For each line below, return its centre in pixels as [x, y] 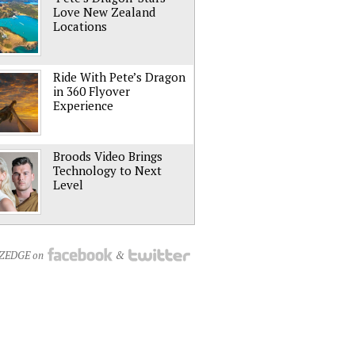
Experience [83, 105]
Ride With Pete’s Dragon [119, 77]
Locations [80, 26]
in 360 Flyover [92, 91]
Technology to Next [107, 170]
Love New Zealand [104, 12]
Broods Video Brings [108, 156]
